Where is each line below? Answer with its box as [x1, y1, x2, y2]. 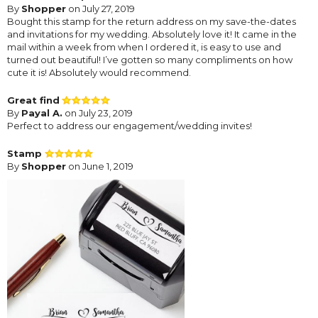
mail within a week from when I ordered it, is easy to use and [7, 40, 281, 53]
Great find [7, 94, 60, 106]
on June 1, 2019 [66, 160, 133, 172]
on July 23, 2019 [62, 106, 133, 119]
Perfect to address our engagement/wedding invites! [7, 119, 252, 131]
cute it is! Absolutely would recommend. [7, 66, 191, 78]
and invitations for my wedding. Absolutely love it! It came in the [7, 28, 297, 40]
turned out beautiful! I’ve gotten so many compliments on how [7, 53, 292, 65]
